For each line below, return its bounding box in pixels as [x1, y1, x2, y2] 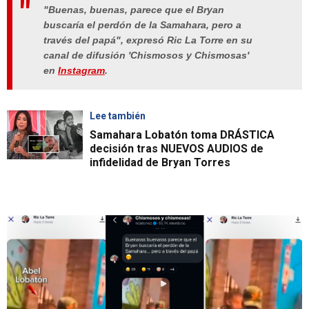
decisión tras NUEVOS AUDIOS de [90, 142, 263, 156]
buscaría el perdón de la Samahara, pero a [43, 19, 241, 31]
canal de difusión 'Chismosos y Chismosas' [43, 50, 249, 61]
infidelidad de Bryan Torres [90, 156, 230, 170]
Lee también [90, 110, 146, 122]
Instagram [58, 65, 105, 77]
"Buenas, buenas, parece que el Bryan [43, 4, 224, 16]
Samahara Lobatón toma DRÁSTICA [90, 128, 275, 142]
